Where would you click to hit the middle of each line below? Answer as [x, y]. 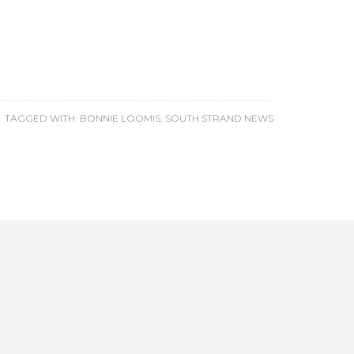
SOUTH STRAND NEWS [219, 118]
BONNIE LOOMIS [120, 118]
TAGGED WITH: [42, 118]
